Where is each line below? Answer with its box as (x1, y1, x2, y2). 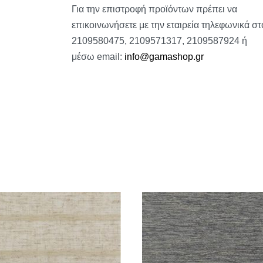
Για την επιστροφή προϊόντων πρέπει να (71, 4, 237, 15)
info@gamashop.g (124, 52, 201, 62)
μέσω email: (71, 52, 124, 62)
